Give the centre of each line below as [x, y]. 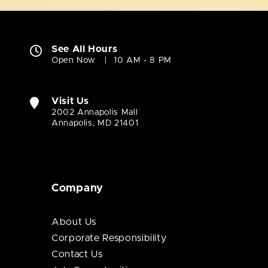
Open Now [74, 61]
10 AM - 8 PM [143, 61]
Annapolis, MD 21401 [95, 124]
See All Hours [85, 49]
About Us [74, 222]
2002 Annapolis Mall [95, 113]
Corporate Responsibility [109, 238]
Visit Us [71, 101]
